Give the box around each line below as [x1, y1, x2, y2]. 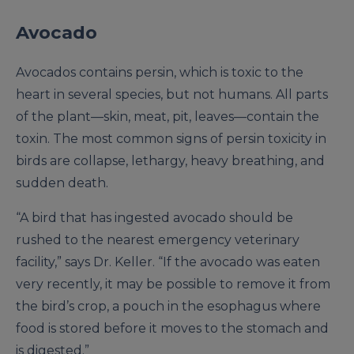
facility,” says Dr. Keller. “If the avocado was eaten [16, 254, 320, 269]
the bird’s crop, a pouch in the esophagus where [16, 298, 321, 314]
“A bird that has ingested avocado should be [16, 209, 293, 225]
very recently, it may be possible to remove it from [16, 276, 330, 292]
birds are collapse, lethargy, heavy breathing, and [16, 153, 325, 168]
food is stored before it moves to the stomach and [16, 320, 329, 336]
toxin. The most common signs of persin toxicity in [16, 130, 326, 146]
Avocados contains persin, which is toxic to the [16, 64, 303, 80]
